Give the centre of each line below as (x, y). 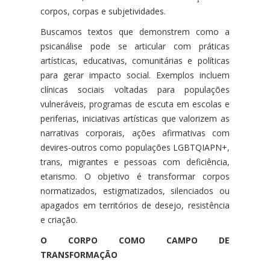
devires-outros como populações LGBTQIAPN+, (135, 147)
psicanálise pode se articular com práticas (135, 46)
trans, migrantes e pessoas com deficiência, (135, 162)
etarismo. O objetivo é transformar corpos (135, 176)
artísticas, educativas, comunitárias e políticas (135, 60)
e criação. (59, 219)
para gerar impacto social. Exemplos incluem (135, 75)
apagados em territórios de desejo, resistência (135, 205)
